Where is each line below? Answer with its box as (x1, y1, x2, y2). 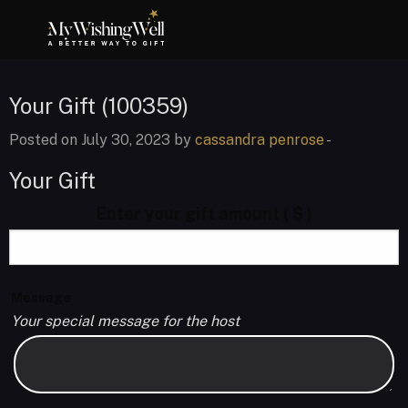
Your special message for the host (11, 312, 240, 330)
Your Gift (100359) (9, 93, 189, 118)
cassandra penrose (195, 131, 324, 148)
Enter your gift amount (96, 204, 283, 223)
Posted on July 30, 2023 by (9, 131, 195, 148)
